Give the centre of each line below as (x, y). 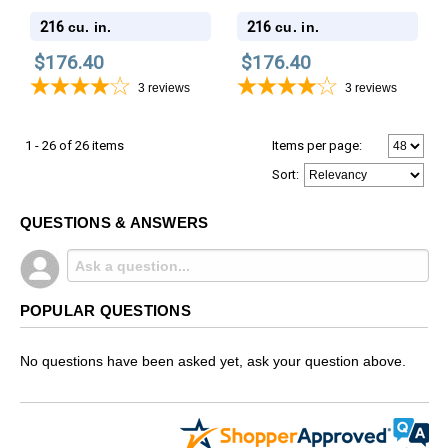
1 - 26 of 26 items (74, 145)
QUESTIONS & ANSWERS (114, 222)
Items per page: (316, 145)
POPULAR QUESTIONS (105, 310)
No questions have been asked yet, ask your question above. (212, 361)
